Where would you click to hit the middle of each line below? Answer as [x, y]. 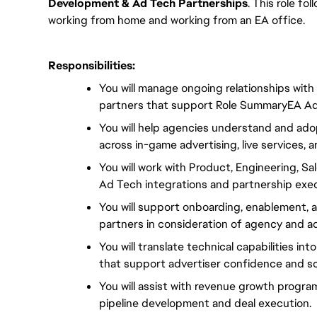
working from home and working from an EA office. [177, 20]
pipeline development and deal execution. [205, 303]
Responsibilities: [92, 65]
